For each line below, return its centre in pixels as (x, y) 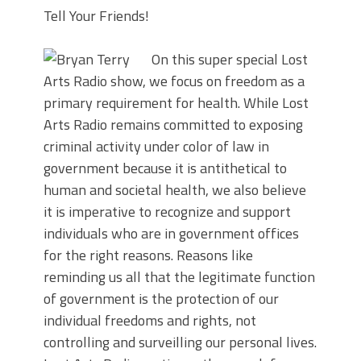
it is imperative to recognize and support (167, 212)
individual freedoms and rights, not (150, 321)
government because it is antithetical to (165, 168)
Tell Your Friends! (96, 16)
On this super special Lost (230, 60)
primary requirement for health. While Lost (176, 103)
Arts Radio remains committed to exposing (173, 125)
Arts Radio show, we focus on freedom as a (174, 81)
